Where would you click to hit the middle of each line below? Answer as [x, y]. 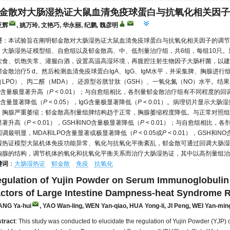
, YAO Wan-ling [61, 206]
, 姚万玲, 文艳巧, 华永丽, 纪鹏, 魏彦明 [67, 25]
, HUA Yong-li [145, 206]
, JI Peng [177, 206]
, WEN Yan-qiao [104, 206]
